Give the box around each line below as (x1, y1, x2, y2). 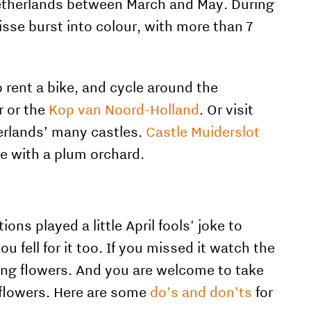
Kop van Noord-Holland (49, 100, 200, 119)
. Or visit (199, 100, 254, 119)
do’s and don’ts (150, 283, 253, 301)
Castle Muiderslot (146, 122, 260, 141)
